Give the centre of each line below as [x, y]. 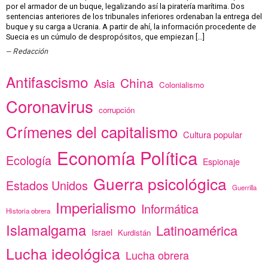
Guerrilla [244, 188]
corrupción [117, 110]
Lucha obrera [157, 255]
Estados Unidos [47, 185]
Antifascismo [47, 82]
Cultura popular [213, 135]
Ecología [29, 160]
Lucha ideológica [63, 253]
